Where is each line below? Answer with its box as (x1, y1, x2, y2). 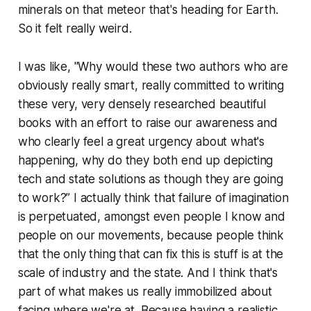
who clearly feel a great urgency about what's (17, 134, 265, 149)
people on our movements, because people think (17, 228, 285, 242)
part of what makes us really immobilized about (17, 284, 272, 299)
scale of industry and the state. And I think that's (17, 265, 278, 280)
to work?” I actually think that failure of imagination (17, 190, 289, 205)
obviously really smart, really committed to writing (17, 78, 285, 92)
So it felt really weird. (17, 21, 132, 35)
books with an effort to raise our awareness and (17, 115, 278, 130)
